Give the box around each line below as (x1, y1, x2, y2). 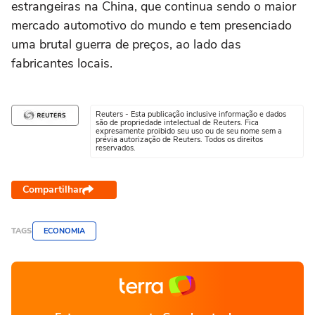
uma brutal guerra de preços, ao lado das (11, 36, 241, 53)
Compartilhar (22, 183, 82, 196)
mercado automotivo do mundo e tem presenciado (11, 17, 292, 34)
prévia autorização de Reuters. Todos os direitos (96, 134, 263, 145)
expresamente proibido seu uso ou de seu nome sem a (96, 126, 282, 136)
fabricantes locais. (11, 55, 112, 72)
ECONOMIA (44, 226, 85, 236)
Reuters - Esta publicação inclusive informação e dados (96, 109, 286, 120)
